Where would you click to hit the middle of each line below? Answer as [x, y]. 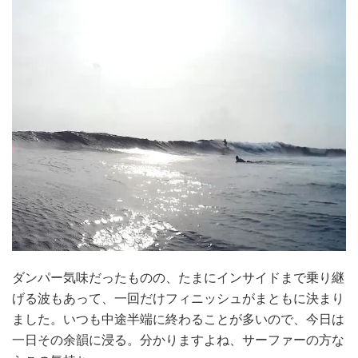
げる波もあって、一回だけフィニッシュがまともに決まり [178, 298]
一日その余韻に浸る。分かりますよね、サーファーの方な [178, 340]
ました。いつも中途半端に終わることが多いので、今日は [178, 319]
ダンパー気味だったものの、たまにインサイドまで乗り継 [178, 278]
